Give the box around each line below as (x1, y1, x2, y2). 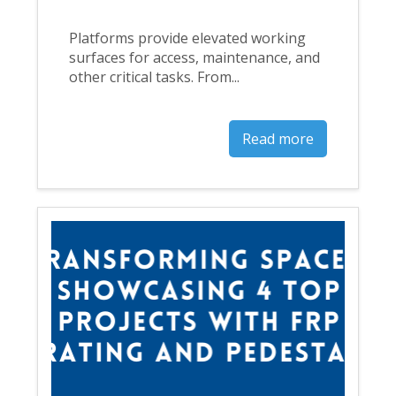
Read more (241, 128, 314, 148)
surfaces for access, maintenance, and (69, 48, 321, 68)
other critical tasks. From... (69, 67, 240, 88)
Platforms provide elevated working (69, 28, 307, 49)
